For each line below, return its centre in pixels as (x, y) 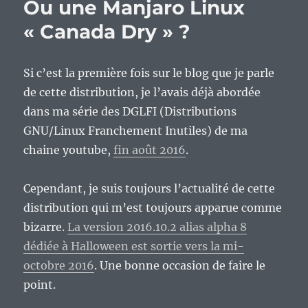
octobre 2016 (59, 266)
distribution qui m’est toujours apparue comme (153, 208)
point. (40, 285)
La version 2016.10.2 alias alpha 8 (157, 227)
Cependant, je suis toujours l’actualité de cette (150, 189)
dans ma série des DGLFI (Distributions (130, 112)
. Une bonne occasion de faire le (180, 266)
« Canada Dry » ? (107, 32)
